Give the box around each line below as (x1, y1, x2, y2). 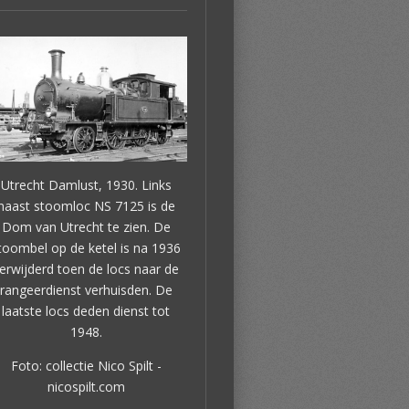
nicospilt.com (47, 377, 125, 395)
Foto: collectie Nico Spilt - (10, 356, 162, 374)
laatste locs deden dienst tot (2, 301, 170, 320)
